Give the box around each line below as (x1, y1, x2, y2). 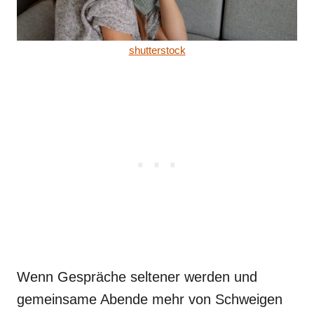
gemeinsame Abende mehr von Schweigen (17, 291, 282, 307)
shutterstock (128, 43, 186, 56)
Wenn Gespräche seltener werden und (17, 268, 257, 285)
